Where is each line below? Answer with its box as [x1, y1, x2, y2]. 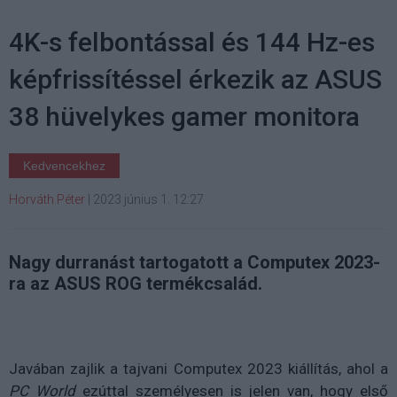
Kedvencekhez [23, 158, 105, 173]
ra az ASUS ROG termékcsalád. [9, 272, 262, 294]
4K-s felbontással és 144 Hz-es [9, 26, 375, 58]
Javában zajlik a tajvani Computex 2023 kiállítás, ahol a [9, 359, 388, 378]
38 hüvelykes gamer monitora [9, 100, 360, 132]
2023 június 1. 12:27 [93, 191, 204, 206]
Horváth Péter [9, 191, 85, 206]
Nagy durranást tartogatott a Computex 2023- [9, 251, 380, 273]
